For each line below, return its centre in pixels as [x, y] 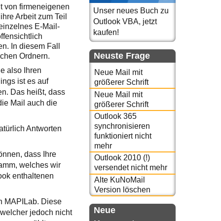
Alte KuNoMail [119, 180]
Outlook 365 [115, 116]
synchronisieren [122, 126]
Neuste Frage [122, 56]
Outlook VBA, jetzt [125, 21]
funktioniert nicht [123, 136]
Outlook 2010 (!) [122, 158]
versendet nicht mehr [130, 168]
